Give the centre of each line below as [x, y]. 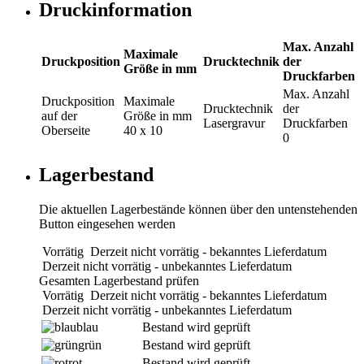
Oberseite [66, 130]
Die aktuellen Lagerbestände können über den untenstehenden [198, 209]
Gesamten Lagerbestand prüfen [119, 280]
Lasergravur [234, 123]
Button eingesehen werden [107, 223]
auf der [59, 115]
